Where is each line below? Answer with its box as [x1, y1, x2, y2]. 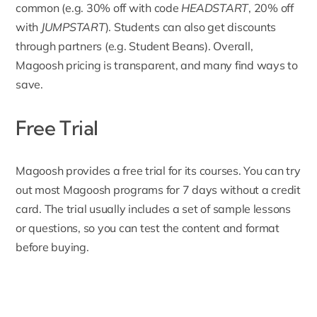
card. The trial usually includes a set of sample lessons [16, 202, 291, 217]
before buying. [16, 240, 89, 255]
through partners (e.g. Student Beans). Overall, [16, 39, 253, 54]
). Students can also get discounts [105, 20, 277, 35]
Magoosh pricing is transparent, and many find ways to [16, 58, 298, 73]
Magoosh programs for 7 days [62, 183, 218, 197]
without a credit [217, 183, 301, 197]
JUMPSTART [40, 20, 105, 35]
